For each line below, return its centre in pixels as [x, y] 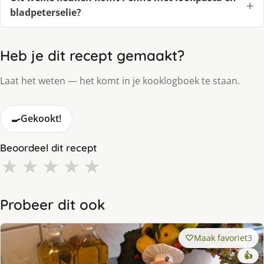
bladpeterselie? [46, 12]
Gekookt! [41, 118]
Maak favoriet [221, 237]
